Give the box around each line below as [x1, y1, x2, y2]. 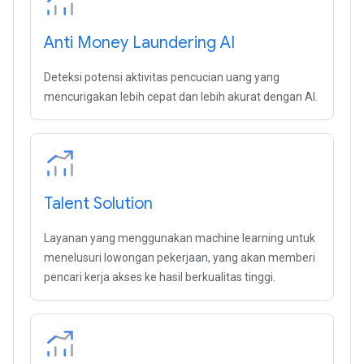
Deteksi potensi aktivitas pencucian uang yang [44, 71, 279, 84]
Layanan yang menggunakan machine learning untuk [44, 232, 315, 245]
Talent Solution [44, 193, 153, 214]
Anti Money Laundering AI [44, 32, 235, 53]
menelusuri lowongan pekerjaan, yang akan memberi [44, 251, 315, 264]
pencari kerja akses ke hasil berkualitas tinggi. [44, 271, 275, 284]
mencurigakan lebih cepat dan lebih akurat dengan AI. [44, 90, 318, 103]
